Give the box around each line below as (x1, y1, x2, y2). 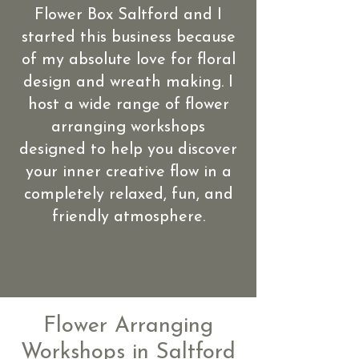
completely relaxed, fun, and (23, 187, 233, 203)
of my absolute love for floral (21, 52, 236, 68)
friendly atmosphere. (51, 209, 205, 225)
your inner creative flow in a (25, 164, 232, 180)
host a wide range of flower (27, 97, 229, 113)
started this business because (21, 30, 236, 46)
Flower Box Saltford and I (34, 7, 222, 23)
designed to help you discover (19, 142, 237, 158)
